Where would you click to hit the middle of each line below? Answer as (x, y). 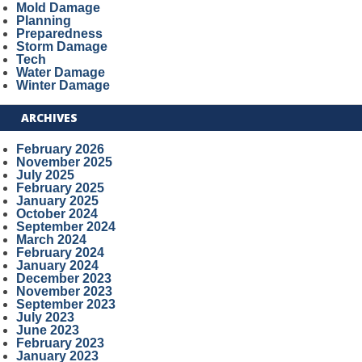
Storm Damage (61, 46)
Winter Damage (63, 85)
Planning (43, 21)
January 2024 (57, 265)
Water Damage (60, 72)
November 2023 (64, 291)
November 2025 (64, 162)
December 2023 (63, 278)
